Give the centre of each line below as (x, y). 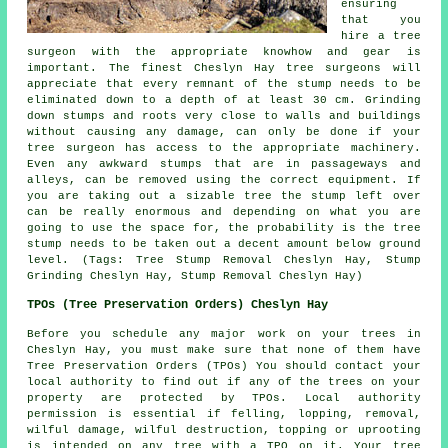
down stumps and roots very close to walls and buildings (224, 115)
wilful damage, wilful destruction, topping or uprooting (224, 429)
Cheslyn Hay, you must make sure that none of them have (224, 349)
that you (381, 19)
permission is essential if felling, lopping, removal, (224, 413)
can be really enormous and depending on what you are (224, 211)
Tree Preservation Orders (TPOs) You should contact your (224, 365)
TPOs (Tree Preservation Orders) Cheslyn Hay (178, 304)
